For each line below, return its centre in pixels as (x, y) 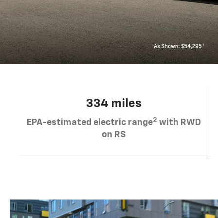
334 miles (114, 103)
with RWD (179, 122)
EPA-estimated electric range (90, 122)
